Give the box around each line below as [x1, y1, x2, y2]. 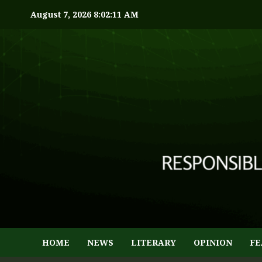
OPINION [194, 237, 232, 248]
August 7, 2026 [30, 9, 94, 20]
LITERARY [131, 237, 176, 248]
